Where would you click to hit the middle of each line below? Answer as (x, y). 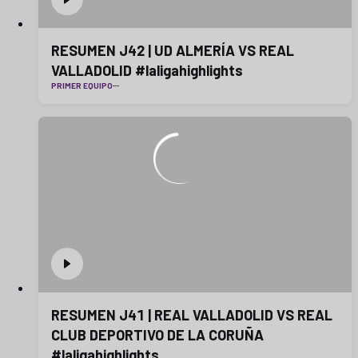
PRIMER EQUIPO (82, 85)
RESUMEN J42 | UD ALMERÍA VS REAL (173, 50)
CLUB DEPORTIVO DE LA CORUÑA (157, 335)
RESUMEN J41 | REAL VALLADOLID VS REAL (103, 315)
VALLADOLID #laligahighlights (147, 70)
